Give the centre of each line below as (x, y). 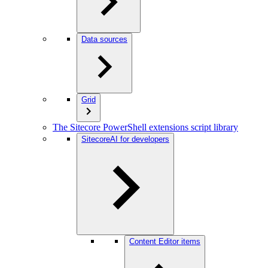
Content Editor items (165, 241)
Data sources (104, 39)
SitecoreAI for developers (125, 139)
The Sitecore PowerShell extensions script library (145, 127)
